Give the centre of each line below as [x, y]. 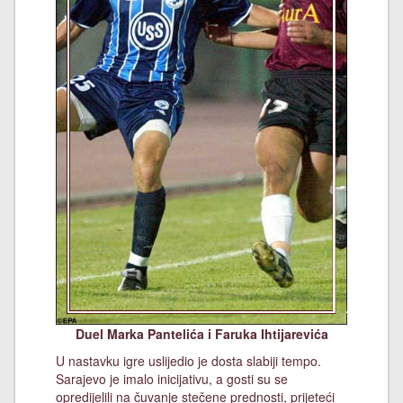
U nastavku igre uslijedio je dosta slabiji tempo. [188, 361]
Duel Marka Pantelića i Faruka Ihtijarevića [201, 334]
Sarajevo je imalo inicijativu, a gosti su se [172, 379]
